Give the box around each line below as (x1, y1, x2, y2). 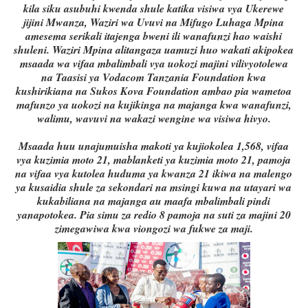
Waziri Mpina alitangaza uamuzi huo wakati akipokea (49, 42, 294, 58)
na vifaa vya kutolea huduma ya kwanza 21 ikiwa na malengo (15, 166, 293, 181)
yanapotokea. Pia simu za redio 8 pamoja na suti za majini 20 (16, 207, 291, 223)
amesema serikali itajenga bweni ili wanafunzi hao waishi (25, 28, 283, 44)
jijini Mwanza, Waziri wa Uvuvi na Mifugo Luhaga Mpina (23, 14, 285, 30)
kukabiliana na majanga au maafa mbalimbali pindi (37, 193, 271, 209)
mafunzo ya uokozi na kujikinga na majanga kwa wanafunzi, (16, 97, 291, 113)
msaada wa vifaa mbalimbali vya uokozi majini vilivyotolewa (19, 56, 288, 71)
